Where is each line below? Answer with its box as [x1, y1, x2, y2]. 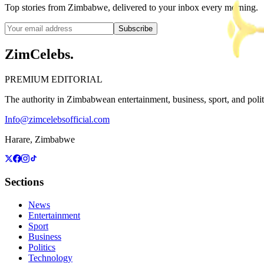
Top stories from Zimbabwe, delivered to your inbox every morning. [5, 2, 258, 12]
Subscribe [118, 24, 153, 33]
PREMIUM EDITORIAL [5, 74, 103, 84]
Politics [28, 242, 55, 252]
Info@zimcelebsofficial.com [5, 114, 110, 124]
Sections [5, 176, 44, 189]
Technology [28, 253, 72, 263]
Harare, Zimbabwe [5, 134, 75, 144]
